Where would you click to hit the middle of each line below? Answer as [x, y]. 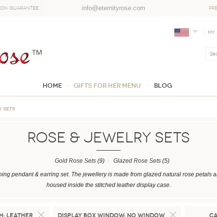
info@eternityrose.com [114, 8]
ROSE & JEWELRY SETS [108, 138]
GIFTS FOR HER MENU [107, 85]
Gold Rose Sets [75, 161]
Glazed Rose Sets [137, 161]
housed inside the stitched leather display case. [108, 185]
